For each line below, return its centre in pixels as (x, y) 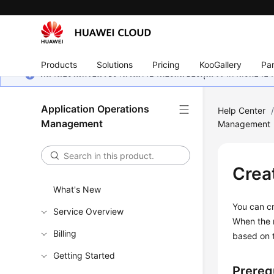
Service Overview (89, 211)
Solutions (115, 64)
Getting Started (84, 255)
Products (59, 64)
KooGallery (221, 64)
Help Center (242, 110)
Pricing (166, 64)
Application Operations (95, 109)
